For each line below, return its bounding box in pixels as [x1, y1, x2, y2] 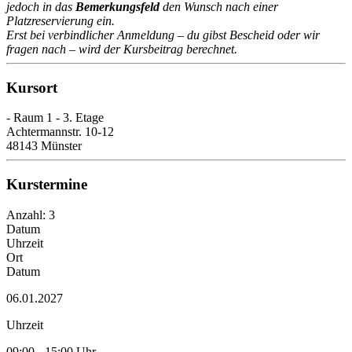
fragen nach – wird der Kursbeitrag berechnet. [6, 42, 237, 56]
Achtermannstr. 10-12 [6, 125, 114, 139]
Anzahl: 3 [6, 207, 55, 222]
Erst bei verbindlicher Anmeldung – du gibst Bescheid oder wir [6, 27, 320, 42]
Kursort [6, 79, 57, 96]
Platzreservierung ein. [6, 13, 115, 27]
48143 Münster [6, 139, 82, 153]
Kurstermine [6, 175, 87, 192]
